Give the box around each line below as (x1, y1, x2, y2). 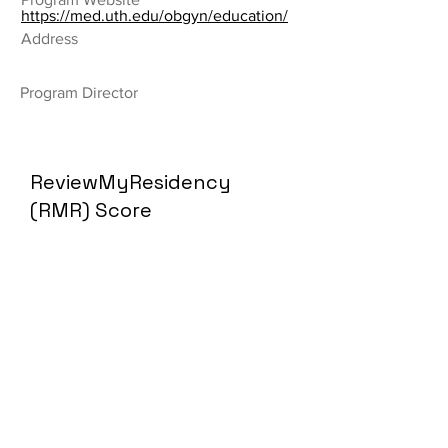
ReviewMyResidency (30, 169, 231, 195)
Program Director (20, 84, 138, 101)
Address (21, 30, 78, 47)
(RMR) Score (30, 197, 152, 223)
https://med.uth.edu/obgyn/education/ (21, 7, 288, 24)
